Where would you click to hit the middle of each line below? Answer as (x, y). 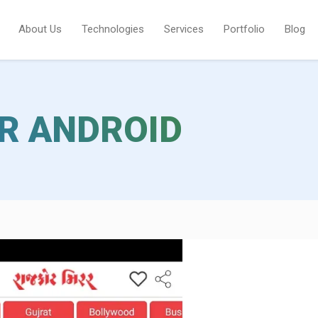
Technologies (113, 29)
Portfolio (244, 29)
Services (184, 29)
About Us (40, 29)
